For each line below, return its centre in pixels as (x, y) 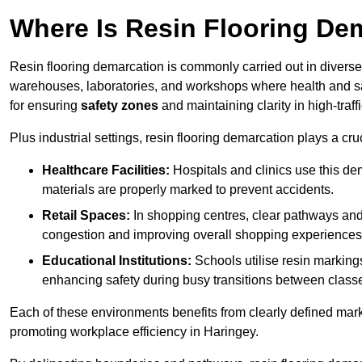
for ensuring (45, 106)
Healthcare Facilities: (106, 170)
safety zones (120, 106)
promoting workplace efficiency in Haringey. (134, 332)
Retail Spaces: (86, 216)
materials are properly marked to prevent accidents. (188, 190)
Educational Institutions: (117, 261)
